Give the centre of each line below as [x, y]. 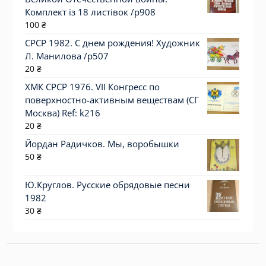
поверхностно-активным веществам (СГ [112, 100]
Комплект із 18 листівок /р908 [90, 12]
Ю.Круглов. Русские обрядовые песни [107, 185]
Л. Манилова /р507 [66, 56]
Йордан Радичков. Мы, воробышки [102, 144]
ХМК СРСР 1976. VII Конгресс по [92, 87]
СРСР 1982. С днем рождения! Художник [112, 43]
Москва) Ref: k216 [62, 113]
